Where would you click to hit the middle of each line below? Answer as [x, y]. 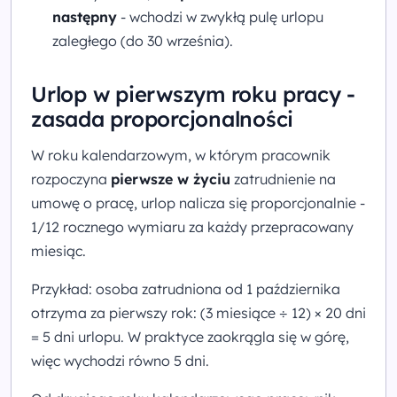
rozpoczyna [71, 179]
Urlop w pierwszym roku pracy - [193, 94]
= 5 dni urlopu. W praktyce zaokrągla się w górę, [190, 337]
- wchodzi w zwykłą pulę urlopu [220, 17]
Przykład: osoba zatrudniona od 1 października [186, 289]
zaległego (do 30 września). [143, 41]
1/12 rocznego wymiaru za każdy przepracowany [192, 227]
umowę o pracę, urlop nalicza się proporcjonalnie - [198, 203]
